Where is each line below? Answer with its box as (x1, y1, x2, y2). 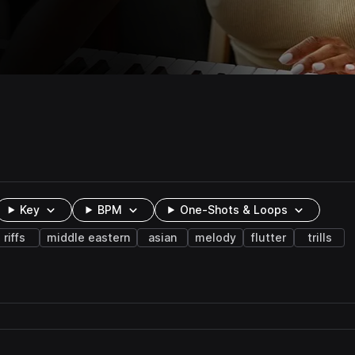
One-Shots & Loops (180, 204, 288, 216)
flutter (251, 231, 286, 244)
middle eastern (47, 231, 130, 244)
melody (195, 231, 236, 244)
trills (307, 231, 332, 244)
